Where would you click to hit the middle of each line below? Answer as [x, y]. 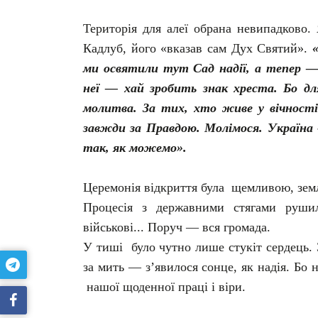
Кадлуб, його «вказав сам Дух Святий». [198, 48]
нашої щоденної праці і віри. [164, 286]
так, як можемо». [135, 147]
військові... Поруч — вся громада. [177, 227]
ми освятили [123, 68]
